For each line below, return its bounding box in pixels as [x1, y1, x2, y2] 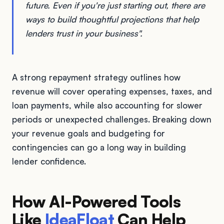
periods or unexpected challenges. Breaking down [12, 113, 211, 124]
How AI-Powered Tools [12, 191, 181, 211]
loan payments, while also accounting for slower [12, 99, 202, 110]
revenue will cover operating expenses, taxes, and [12, 85, 212, 96]
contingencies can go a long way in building [12, 141, 186, 152]
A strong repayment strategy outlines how [12, 71, 180, 82]
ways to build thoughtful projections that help [25, 13, 199, 24]
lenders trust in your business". [25, 27, 142, 38]
